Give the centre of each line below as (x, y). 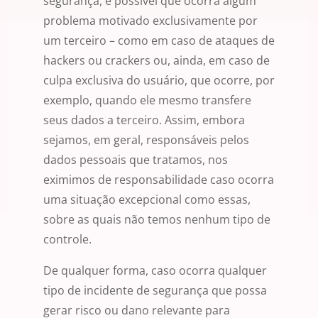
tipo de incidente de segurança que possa (155, 291)
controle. (67, 240)
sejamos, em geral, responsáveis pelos (146, 140)
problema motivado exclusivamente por (150, 21)
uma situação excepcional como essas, (147, 200)
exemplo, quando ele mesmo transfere (147, 100)
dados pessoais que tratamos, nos (136, 160)
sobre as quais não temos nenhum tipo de (157, 220)
